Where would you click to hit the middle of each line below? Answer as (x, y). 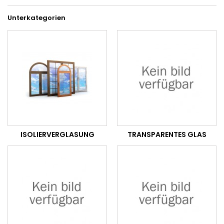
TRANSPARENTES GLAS (167, 134)
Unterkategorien (36, 18)
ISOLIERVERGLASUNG (57, 134)
